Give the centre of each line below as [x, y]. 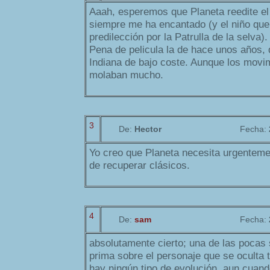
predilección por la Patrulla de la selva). [178, 37]
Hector [148, 129]
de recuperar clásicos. [140, 166]
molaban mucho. [126, 75]
